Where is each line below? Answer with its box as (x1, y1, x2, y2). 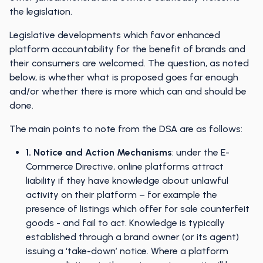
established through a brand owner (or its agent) (26, 231, 239, 242)
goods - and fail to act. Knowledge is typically (26, 217, 225, 228)
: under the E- (172, 147, 230, 158)
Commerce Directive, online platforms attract (26, 161, 224, 172)
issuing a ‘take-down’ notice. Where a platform (26, 245, 228, 257)
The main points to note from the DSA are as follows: (9, 123, 242, 134)
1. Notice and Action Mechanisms (26, 147, 172, 158)
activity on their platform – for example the (26, 189, 217, 200)
